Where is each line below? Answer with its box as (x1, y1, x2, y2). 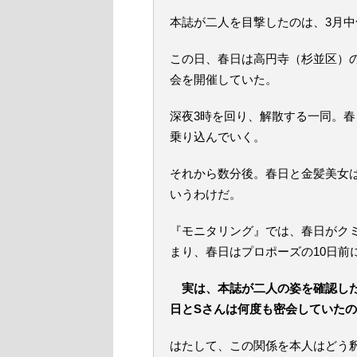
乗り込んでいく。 (170, 130, 265, 144)
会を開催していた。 (170, 73, 277, 87)
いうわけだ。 (170, 187, 241, 202)
